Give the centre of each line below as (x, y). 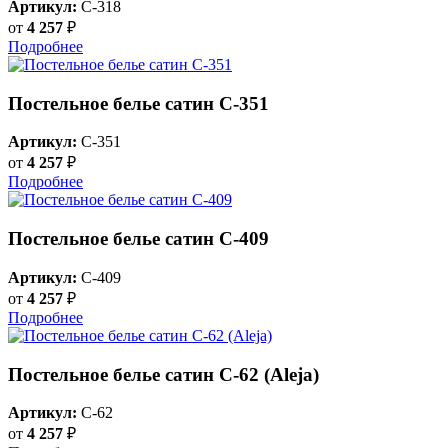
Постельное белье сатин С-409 (138, 239)
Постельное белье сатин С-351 (138, 103)
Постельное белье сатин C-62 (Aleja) (163, 374)
